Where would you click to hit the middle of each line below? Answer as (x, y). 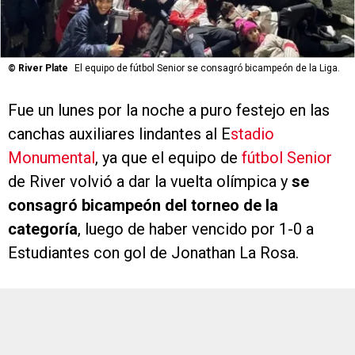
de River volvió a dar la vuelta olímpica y (150, 182)
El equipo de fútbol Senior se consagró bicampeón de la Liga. (207, 69)
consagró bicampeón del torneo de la (143, 206)
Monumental (52, 158)
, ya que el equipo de (168, 158)
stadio (252, 134)
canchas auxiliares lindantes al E (119, 134)
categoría (43, 229)
